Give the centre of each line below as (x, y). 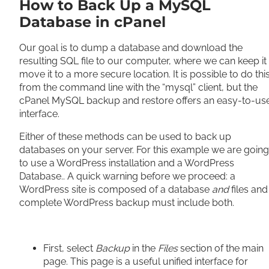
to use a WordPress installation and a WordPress (127, 163)
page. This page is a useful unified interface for (146, 261)
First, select (69, 248)
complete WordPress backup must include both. (128, 203)
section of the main (222, 248)
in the (145, 248)
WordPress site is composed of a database (116, 189)
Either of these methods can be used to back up (125, 137)
